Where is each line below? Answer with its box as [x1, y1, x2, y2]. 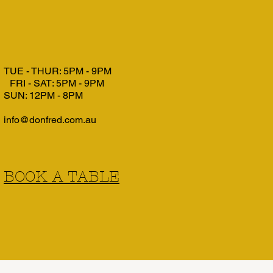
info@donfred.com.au [4, 114, 96, 126]
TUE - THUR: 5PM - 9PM [4, 65, 112, 77]
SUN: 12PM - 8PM [4, 90, 83, 101]
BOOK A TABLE [4, 168, 119, 185]
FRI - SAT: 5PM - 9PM [4, 77, 104, 89]
